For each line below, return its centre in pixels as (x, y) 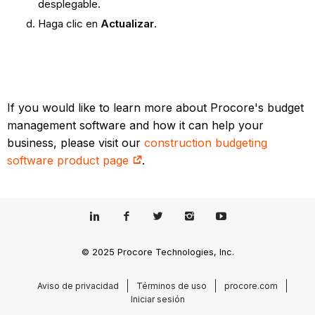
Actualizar (127, 23)
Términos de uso (171, 285)
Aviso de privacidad (78, 285)
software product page (70, 160)
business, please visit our (76, 142)
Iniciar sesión (157, 299)
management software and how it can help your (136, 125)
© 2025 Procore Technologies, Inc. (157, 252)
